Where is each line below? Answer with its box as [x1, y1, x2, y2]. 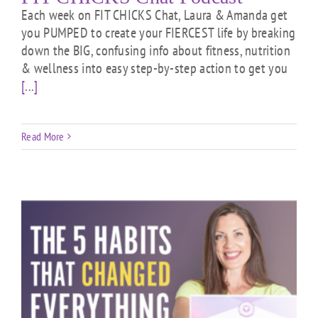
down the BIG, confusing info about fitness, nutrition [21, 41, 290, 60]
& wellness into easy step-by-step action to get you [21, 59, 288, 77]
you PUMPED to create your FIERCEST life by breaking [21, 23, 296, 42]
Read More [21, 129, 65, 143]
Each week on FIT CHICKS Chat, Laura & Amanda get [21, 6, 288, 24]
